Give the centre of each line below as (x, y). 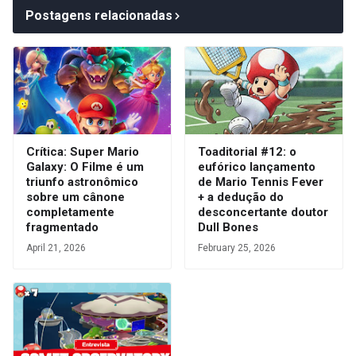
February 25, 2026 (237, 248)
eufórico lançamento (257, 166)
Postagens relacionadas (99, 15)
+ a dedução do (241, 197)
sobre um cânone (75, 197)
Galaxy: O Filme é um (85, 166)
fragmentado (62, 227)
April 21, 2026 (56, 248)
